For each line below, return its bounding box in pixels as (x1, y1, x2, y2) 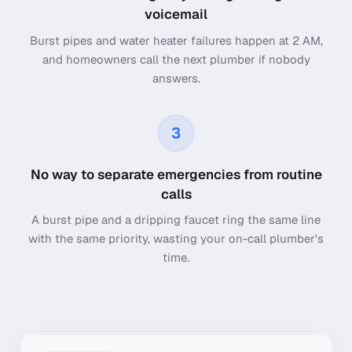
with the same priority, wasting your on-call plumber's (28, 231, 324, 246)
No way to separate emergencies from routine (30, 165, 322, 183)
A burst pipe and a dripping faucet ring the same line (31, 212, 321, 227)
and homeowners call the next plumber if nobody (42, 51, 310, 67)
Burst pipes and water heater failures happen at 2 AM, (29, 32, 323, 48)
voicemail (145, 5, 207, 24)
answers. (152, 70, 200, 86)
